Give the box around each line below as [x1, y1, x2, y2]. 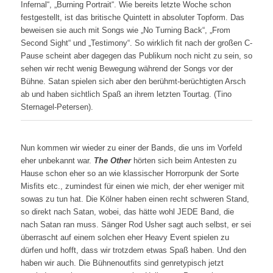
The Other [93, 156, 131, 166]
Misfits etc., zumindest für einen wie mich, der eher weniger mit [20, 182, 244, 191]
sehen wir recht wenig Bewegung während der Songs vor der [20, 64, 233, 74]
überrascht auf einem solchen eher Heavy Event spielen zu [20, 233, 229, 243]
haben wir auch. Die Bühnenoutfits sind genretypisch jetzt [20, 258, 224, 268]
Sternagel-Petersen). [20, 102, 93, 112]
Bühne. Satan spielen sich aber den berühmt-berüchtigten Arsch [20, 77, 246, 87]
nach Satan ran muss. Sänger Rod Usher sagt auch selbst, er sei [20, 220, 251, 230]
